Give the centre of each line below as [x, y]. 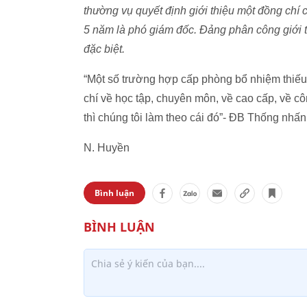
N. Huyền [107, 148]
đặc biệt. [104, 49]
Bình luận [114, 193]
